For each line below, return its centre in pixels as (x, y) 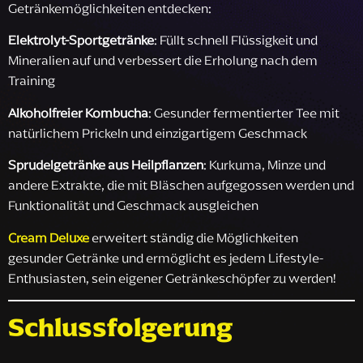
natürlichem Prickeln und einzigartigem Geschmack (158, 132)
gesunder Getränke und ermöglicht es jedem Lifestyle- (166, 257)
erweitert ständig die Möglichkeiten (194, 237)
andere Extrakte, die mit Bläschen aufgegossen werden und (181, 185)
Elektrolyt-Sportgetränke (81, 40)
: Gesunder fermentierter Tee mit (244, 112)
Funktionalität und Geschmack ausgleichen (133, 205)
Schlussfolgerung (120, 327)
